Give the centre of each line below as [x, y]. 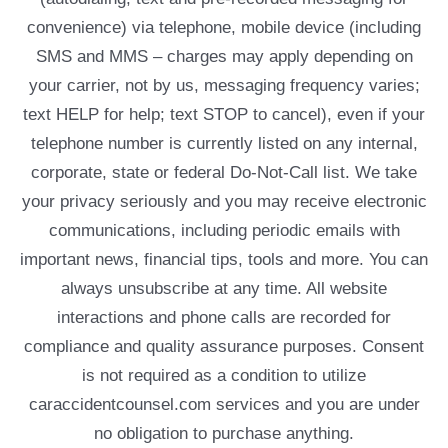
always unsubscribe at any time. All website [224, 289]
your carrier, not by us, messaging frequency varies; [224, 86]
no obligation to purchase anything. [224, 434]
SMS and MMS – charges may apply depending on [224, 57]
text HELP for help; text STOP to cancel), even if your [224, 115]
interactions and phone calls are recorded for [224, 318]
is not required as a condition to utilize [224, 376]
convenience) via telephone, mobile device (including [224, 28]
